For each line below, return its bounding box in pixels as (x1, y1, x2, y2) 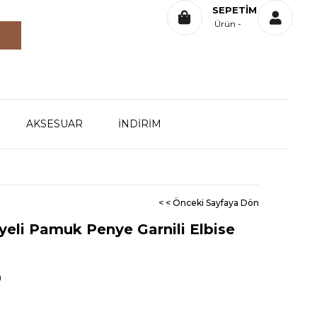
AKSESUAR (26, 117, 83, 130)
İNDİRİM (118, 117, 161, 130)
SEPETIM (212, 4, 257, 16)
